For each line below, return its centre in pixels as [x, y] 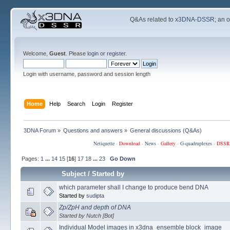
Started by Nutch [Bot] [86, 215]
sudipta [95, 195]
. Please [76, 53]
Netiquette [104, 143]
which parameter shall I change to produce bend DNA [133, 187]
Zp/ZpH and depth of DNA [95, 207]
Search [76, 103]
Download [129, 143]
